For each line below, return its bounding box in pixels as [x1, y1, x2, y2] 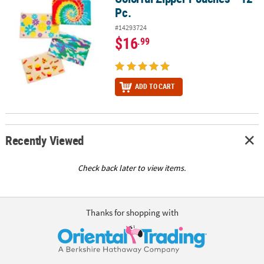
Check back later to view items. [78, 163, 186, 174]
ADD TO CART [135, 81, 175, 92]
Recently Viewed [5, 131, 84, 148]
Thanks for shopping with [85, 206, 179, 218]
